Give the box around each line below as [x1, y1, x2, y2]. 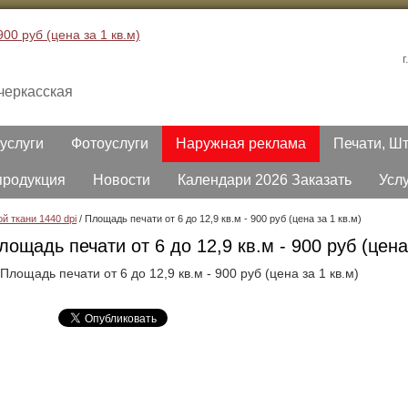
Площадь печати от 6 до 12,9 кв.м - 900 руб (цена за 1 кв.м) [85, 213, 362, 224]
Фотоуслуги [71, 136, 148, 151]
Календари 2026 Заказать [178, 172, 352, 188]
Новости [93, 172, 150, 188]
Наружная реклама [176, 136, 306, 151]
